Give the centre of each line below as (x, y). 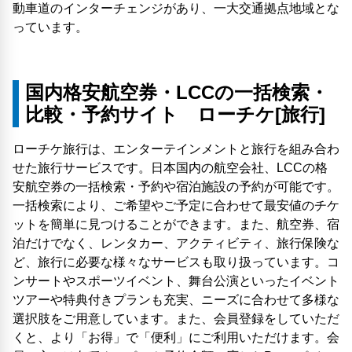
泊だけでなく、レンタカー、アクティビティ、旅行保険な (176, 244)
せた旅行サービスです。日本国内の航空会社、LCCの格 (170, 168)
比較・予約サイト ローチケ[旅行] (175, 115)
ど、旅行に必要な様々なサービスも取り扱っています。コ (176, 262)
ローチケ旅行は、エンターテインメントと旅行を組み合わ (176, 149)
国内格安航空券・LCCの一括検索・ (177, 93)
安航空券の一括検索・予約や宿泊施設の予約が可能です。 (176, 187)
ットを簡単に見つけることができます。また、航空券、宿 (176, 225)
